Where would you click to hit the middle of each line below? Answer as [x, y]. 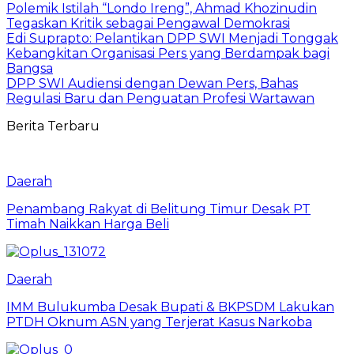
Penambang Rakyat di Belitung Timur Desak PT [158, 209]
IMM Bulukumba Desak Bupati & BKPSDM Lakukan [170, 307]
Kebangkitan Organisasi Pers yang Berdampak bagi [168, 53]
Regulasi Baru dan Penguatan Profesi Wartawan [160, 98]
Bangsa [30, 68]
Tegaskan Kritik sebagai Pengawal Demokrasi [148, 23]
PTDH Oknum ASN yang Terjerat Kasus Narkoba [159, 322]
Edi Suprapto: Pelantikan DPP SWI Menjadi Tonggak [172, 38]
